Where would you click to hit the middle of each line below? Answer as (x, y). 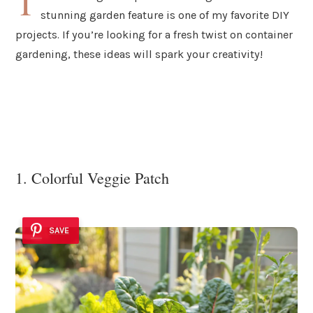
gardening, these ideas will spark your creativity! (139, 54)
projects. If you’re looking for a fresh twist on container (154, 34)
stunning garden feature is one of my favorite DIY (165, 15)
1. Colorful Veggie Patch (92, 178)
